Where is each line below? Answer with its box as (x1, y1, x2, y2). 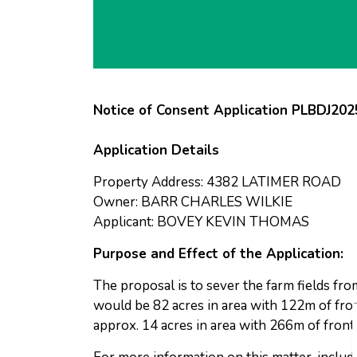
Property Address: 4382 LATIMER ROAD (93, 173, 341, 192)
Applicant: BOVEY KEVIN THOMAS (93, 213, 309, 232)
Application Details (93, 141, 219, 160)
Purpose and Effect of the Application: (93, 245, 343, 264)
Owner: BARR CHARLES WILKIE (93, 193, 292, 212)
